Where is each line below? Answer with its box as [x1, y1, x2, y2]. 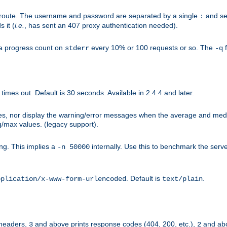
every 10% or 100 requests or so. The [89, 44, 215, 52]
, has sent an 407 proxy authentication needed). [24, 21, 178, 30]
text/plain [162, 175, 203, 183]
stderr [65, 44, 89, 53]
